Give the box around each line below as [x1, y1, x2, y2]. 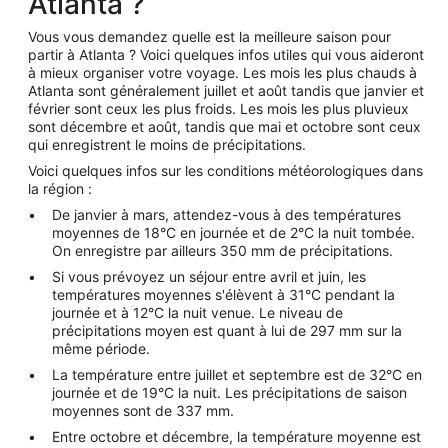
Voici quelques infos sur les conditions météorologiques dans [28, 162, 423, 179]
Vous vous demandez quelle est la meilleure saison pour [28, 28, 391, 45]
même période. [52, 340, 150, 357]
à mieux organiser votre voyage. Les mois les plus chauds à [28, 64, 417, 81]
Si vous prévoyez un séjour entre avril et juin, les [52, 268, 366, 285]
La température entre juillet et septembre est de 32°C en [52, 366, 422, 383]
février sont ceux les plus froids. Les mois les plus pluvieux [28, 100, 409, 117]
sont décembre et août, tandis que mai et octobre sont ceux [28, 118, 421, 135]
